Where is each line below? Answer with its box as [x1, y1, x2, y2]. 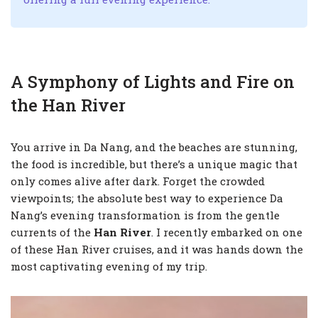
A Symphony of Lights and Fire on [11, 70, 295, 93]
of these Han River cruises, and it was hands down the [11, 242, 303, 256]
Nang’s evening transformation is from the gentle [11, 208, 280, 222]
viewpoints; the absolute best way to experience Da [11, 191, 283, 205]
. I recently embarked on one [151, 225, 302, 239]
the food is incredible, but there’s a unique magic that [11, 157, 297, 171]
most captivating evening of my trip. [11, 259, 207, 273]
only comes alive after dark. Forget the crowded [11, 174, 265, 188]
